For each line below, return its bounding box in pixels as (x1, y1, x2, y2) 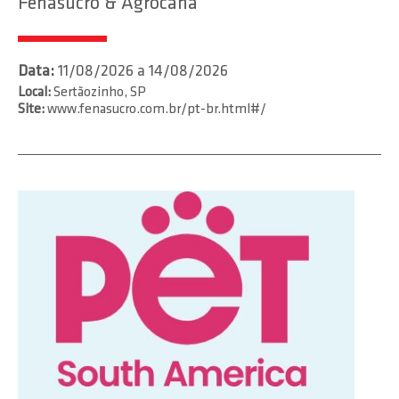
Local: (18, 85, 51, 100)
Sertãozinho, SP (51, 85, 146, 100)
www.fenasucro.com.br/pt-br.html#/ (47, 102, 266, 117)
